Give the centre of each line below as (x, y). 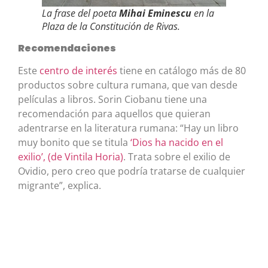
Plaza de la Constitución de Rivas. (111, 26)
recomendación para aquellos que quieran (114, 113)
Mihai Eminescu (155, 13)
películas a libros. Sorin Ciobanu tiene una (112, 99)
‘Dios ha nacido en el (177, 142)
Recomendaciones (67, 48)
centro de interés (80, 70)
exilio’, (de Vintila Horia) (71, 156)
